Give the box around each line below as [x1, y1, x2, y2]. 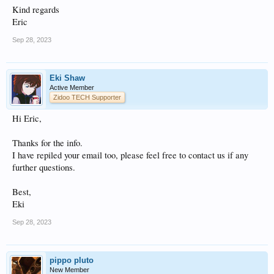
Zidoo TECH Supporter [53, 94, 121, 102]
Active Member [50, 84, 94, 92]
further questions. [12, 161, 75, 174]
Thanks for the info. [12, 137, 83, 149]
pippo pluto [50, 256, 94, 265]
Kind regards [12, 4, 59, 16]
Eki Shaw [50, 73, 85, 83]
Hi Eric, [12, 113, 42, 125]
